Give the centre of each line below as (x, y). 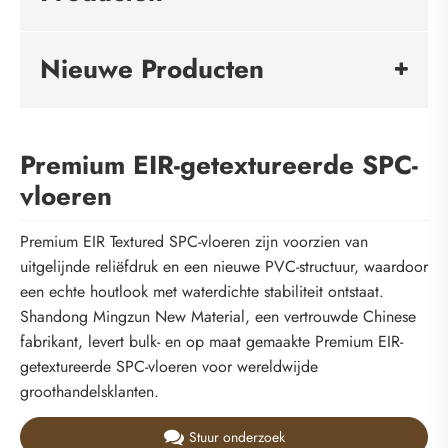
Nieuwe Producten (152, 68)
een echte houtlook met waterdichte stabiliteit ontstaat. (202, 292)
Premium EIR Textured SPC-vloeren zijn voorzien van (194, 242)
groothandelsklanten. (89, 392)
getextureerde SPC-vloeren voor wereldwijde (169, 367)
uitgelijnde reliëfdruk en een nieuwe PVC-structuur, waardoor (224, 267)
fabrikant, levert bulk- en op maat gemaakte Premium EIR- (211, 342)
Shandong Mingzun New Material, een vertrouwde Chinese (218, 317)
